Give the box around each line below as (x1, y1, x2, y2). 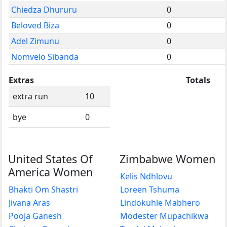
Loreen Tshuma (120, 183, 179, 195)
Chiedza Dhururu (11, 4, 77, 15)
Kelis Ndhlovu (120, 170, 172, 182)
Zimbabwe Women (120, 151, 215, 166)
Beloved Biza (11, 19, 59, 31)
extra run (13, 90, 48, 102)
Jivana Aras (9, 197, 50, 208)
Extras (9, 74, 34, 86)
